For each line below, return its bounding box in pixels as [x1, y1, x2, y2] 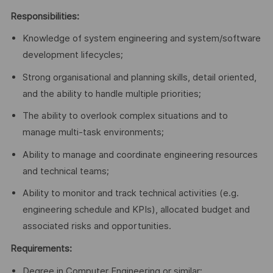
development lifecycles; [22, 49, 123, 61]
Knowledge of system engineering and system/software [22, 33, 261, 44]
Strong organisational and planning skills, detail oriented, [22, 71, 257, 83]
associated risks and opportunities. [22, 221, 171, 232]
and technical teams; [22, 165, 109, 177]
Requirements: [10, 243, 72, 255]
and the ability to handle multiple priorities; [22, 88, 201, 99]
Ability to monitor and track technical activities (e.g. [22, 188, 239, 199]
